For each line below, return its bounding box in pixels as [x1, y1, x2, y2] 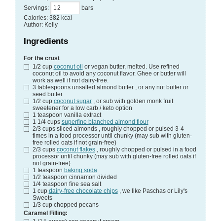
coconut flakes [56, 146, 95, 153]
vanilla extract [64, 111, 101, 118]
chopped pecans [53, 201, 99, 208]
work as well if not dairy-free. [32, 76, 109, 84]
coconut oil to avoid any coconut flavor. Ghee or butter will [32, 70, 186, 77]
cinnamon [69, 173, 96, 181]
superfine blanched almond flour [61, 118, 148, 125]
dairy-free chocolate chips [48, 187, 118, 194]
